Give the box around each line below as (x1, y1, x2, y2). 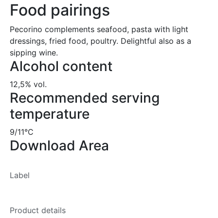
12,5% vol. (10, 79, 47, 89)
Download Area (10, 137, 109, 154)
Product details (10, 205, 66, 215)
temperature (10, 105, 90, 122)
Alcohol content (10, 57, 112, 74)
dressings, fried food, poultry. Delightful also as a (10, 36, 191, 46)
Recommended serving (10, 89, 160, 106)
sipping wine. (10, 47, 58, 57)
